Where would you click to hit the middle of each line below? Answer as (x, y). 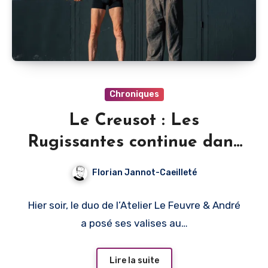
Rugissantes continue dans (134, 143)
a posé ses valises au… (134, 223)
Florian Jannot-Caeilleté (144, 173)
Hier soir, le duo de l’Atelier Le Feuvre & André (134, 205)
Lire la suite (134, 260)
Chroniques (134, 95)
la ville (134, 164)
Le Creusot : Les (134, 121)
